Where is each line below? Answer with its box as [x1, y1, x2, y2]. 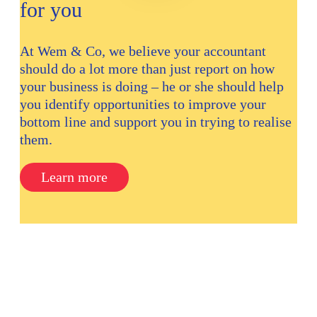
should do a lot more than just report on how [20, 61, 275, 77]
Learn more [41, 169, 108, 185]
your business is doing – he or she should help [20, 79, 284, 95]
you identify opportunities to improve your [20, 96, 266, 113]
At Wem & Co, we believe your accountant [20, 43, 266, 59]
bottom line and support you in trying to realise [20, 114, 292, 130]
